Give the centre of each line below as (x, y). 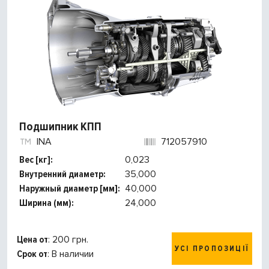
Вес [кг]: (36, 160)
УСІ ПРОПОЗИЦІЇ (212, 249)
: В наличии (71, 254)
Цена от (32, 240)
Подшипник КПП (60, 127)
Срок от (32, 254)
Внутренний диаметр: (62, 174)
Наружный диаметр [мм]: (70, 189)
